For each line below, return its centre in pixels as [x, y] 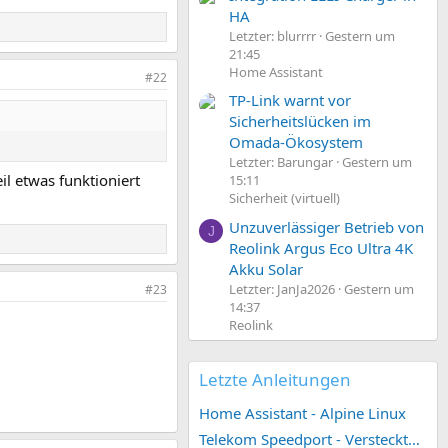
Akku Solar [266, 268]
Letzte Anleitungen [275, 379]
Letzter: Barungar [281, 162]
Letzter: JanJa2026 [282, 288]
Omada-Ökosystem [296, 142]
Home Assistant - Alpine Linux [302, 412]
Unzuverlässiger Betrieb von [326, 226]
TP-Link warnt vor [290, 100]
